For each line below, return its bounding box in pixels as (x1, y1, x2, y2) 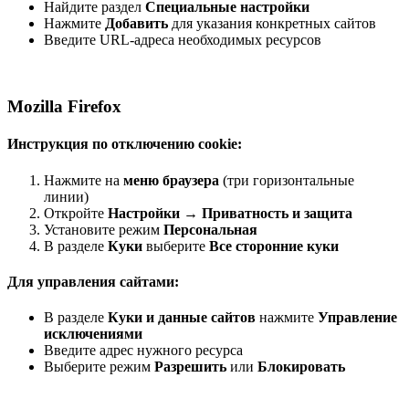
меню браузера (123, 172, 219, 188)
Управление (318, 309, 397, 326)
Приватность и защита (202, 204, 352, 221)
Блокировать (257, 359, 345, 375)
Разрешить (154, 359, 226, 375)
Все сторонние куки (209, 237, 339, 254)
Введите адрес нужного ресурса (44, 342, 243, 359)
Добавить (105, 16, 168, 32)
